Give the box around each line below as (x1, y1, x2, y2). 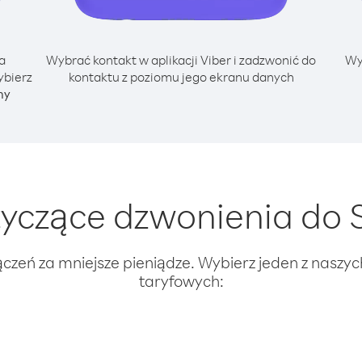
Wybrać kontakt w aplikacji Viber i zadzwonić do (46, 52, 316, 68)
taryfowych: (138, 271, 224, 291)
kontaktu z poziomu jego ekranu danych (68, 69, 294, 85)
